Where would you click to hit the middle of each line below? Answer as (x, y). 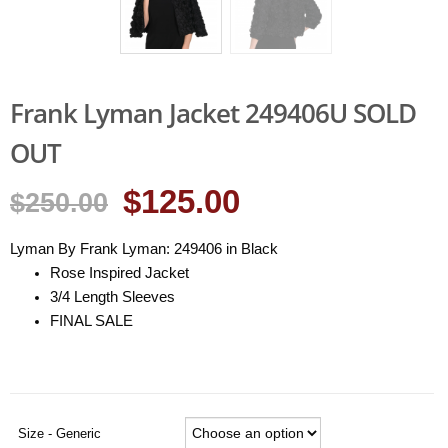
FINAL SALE (91, 320)
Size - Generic (59, 434)
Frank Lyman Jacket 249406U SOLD (213, 113)
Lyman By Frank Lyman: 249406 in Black (144, 248)
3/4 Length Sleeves (112, 296)
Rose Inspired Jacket (119, 272)
